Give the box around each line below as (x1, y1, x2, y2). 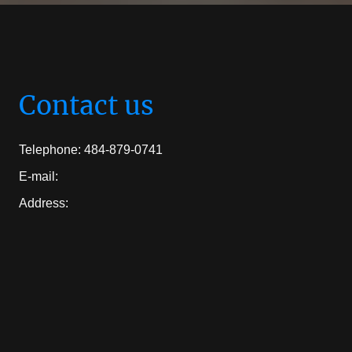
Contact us (19, 89, 154, 122)
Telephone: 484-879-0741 (19, 143, 163, 157)
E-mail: (19, 170, 58, 184)
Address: (19, 196, 68, 211)
